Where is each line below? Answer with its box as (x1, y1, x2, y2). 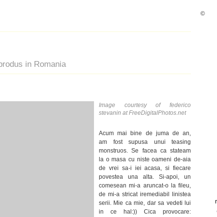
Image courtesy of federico (99, 102, 191, 108)
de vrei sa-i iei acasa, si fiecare (99, 165, 191, 171)
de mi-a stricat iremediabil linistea (99, 191, 191, 197)
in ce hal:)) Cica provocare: (99, 208, 191, 215)
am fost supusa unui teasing (99, 139, 191, 145)
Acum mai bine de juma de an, (99, 130, 191, 136)
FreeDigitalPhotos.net (129, 109, 186, 116)
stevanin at (99, 109, 129, 116)
